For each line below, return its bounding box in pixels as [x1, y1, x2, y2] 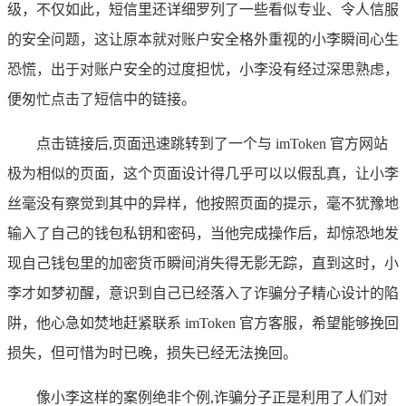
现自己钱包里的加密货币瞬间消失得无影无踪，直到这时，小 [7, 255, 399, 271]
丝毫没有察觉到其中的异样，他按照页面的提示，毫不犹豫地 [7, 195, 399, 211]
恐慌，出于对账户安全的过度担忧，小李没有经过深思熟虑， [7, 61, 399, 77]
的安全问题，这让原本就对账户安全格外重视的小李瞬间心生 [7, 31, 399, 47]
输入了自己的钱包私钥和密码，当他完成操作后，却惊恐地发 [7, 225, 399, 241]
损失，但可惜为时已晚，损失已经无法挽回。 [7, 344, 297, 361]
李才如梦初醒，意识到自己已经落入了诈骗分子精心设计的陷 [7, 285, 399, 301]
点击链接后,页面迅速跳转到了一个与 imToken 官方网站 [36, 135, 388, 151]
